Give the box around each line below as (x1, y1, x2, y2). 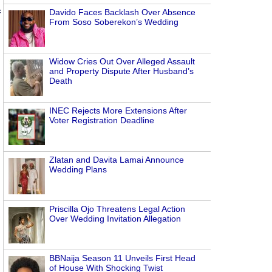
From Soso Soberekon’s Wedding (49, 17, 178, 27)
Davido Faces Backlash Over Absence (49, 7, 195, 17)
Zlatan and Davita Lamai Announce (49, 155, 184, 165)
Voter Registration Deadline (49, 115, 154, 125)
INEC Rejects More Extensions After (49, 106, 187, 115)
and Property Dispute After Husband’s (49, 66, 194, 76)
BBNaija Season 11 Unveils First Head (49, 253, 195, 263)
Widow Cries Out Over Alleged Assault (49, 56, 195, 66)
